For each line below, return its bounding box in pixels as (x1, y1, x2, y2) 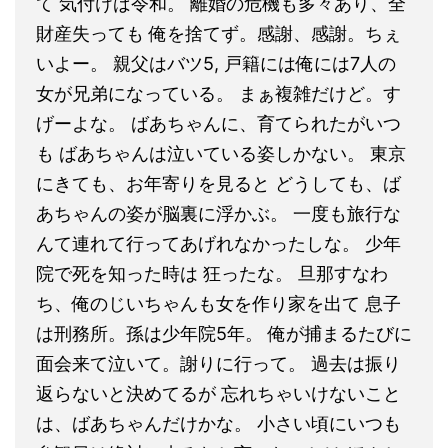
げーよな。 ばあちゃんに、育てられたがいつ (36, 112, 401, 134)
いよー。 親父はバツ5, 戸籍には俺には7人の (36, 52, 396, 74)
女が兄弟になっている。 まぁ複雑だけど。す (36, 82, 401, 104)
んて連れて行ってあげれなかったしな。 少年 (36, 232, 401, 254)
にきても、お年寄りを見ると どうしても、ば (36, 172, 401, 194)
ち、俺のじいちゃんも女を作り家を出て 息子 (36, 292, 401, 314)
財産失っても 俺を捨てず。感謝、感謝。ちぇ (36, 22, 401, 44)
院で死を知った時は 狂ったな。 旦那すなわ (36, 262, 388, 284)
